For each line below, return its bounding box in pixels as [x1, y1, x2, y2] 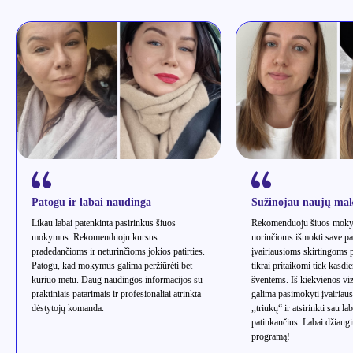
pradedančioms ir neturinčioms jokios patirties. [32, 246, 205, 258]
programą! [251, 331, 290, 343]
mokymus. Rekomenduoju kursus [32, 232, 158, 243]
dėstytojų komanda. [32, 303, 104, 314]
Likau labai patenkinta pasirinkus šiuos [32, 217, 176, 229]
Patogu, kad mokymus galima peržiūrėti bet [32, 260, 192, 272]
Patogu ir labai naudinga [32, 196, 151, 209]
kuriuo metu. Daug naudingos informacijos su [32, 274, 203, 286]
